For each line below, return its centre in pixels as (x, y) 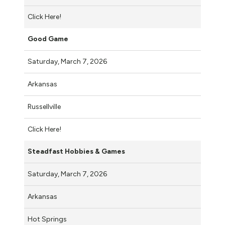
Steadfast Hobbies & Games (76, 151)
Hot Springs (47, 219)
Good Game (48, 39)
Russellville (44, 106)
